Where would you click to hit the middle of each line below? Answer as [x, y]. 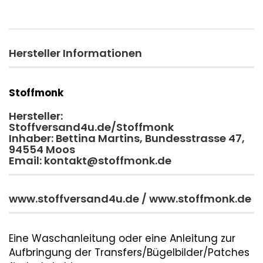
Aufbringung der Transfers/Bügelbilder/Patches [129, 252]
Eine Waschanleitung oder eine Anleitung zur [122, 238]
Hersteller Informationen [75, 53]
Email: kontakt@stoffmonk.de [90, 161]
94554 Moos [43, 149]
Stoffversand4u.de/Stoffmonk [91, 127]
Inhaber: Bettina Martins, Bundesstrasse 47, [127, 138]
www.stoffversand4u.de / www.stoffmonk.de [130, 199]
